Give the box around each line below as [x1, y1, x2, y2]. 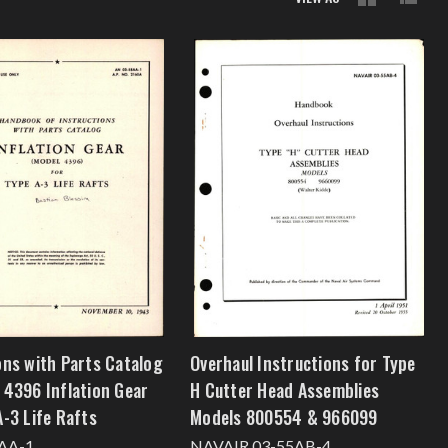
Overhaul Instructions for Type [190, 349, 416, 376]
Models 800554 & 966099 [190, 403, 378, 430]
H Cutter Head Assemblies [190, 376, 379, 403]
